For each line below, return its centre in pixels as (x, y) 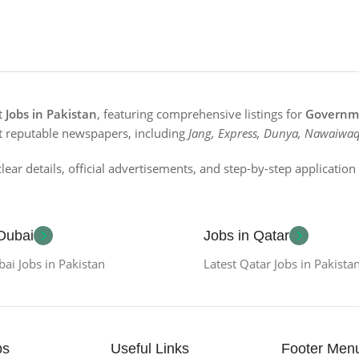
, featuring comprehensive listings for (201, 113)
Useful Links (150, 348)
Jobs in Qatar (246, 235)
